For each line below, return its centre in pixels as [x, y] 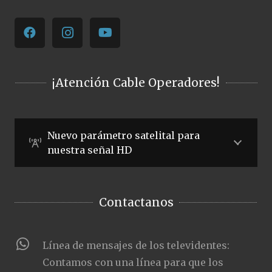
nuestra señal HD [89, 150]
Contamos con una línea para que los [133, 263]
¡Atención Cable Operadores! [136, 83]
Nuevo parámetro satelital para [123, 135]
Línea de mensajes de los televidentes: [136, 246]
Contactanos [136, 202]
